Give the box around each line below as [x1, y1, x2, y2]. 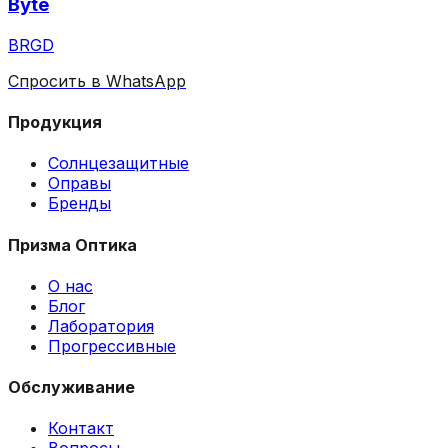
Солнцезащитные [48, 153, 189, 174]
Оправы [48, 173, 111, 194]
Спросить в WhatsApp [8, 70, 186, 91]
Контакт [48, 418, 114, 439]
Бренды [48, 193, 111, 214]
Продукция [8, 112, 102, 133]
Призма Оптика [8, 234, 137, 255]
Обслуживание [8, 377, 135, 398]
